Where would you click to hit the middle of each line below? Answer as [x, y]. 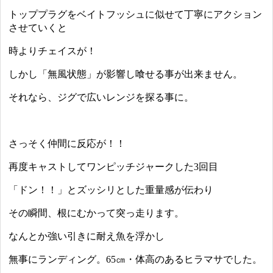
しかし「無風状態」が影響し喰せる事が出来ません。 [126, 74]
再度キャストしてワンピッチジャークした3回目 [114, 167]
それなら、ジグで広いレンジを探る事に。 [101, 97]
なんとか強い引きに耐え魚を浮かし [87, 236]
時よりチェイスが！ [53, 51]
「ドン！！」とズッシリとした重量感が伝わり [111, 190]
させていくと [38, 28]
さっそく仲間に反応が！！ [67, 144]
